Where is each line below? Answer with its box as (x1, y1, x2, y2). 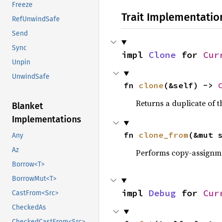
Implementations (12, 114, 81, 125)
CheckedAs (12, 203, 46, 212)
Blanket (12, 101, 43, 112)
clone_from (138, 130, 188, 140)
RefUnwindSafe (12, 15, 60, 24)
